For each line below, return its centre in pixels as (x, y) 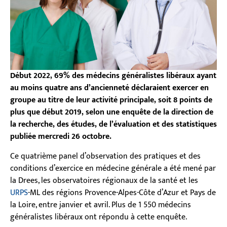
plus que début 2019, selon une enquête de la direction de (112, 112)
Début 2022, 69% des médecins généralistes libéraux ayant (113, 76)
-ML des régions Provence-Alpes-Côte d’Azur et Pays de (122, 193)
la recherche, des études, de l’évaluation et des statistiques (113, 125)
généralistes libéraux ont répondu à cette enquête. (99, 217)
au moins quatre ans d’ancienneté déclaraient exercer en (109, 88)
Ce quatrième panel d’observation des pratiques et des (105, 156)
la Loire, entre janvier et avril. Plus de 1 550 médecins (101, 205)
